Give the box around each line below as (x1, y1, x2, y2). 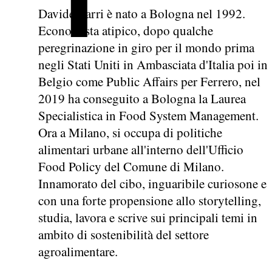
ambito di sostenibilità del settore (38, 226, 209, 243)
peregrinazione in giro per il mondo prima (38, 39, 254, 56)
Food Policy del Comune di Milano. (38, 158, 224, 175)
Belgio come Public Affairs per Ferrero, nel (38, 73, 260, 90)
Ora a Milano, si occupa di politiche (38, 124, 222, 141)
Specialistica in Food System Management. (38, 107, 259, 124)
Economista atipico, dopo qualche (38, 22, 213, 39)
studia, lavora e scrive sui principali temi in (38, 209, 257, 226)
